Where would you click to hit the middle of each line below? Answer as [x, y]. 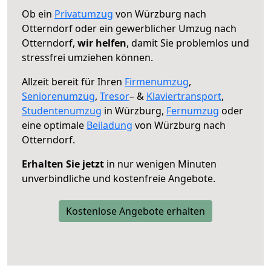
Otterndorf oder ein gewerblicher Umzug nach [129, 28]
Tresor [115, 96]
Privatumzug [84, 14]
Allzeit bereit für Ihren [73, 81]
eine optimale [54, 125]
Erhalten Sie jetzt [63, 164]
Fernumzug [193, 110]
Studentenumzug [62, 110]
